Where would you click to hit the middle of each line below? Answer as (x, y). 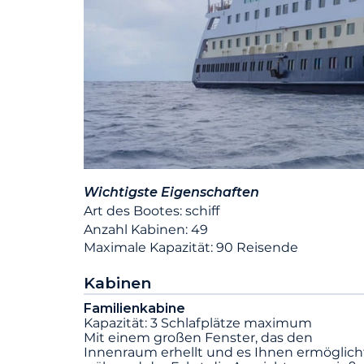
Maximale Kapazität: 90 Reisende (191, 248)
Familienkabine (134, 309)
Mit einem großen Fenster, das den (198, 338)
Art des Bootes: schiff (152, 210)
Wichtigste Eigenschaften (171, 193)
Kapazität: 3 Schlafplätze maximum (198, 323)
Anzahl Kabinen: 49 (146, 229)
